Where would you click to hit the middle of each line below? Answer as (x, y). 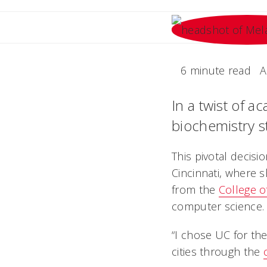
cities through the (218, 252)
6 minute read (216, 70)
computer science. (218, 206)
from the (195, 190)
